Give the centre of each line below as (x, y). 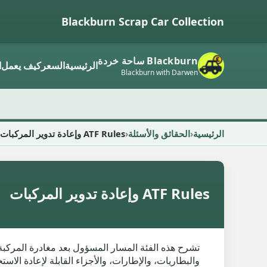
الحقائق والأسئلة (159, 133)
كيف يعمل (21, 66)
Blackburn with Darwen (159, 72)
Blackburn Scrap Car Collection (143, 21)
